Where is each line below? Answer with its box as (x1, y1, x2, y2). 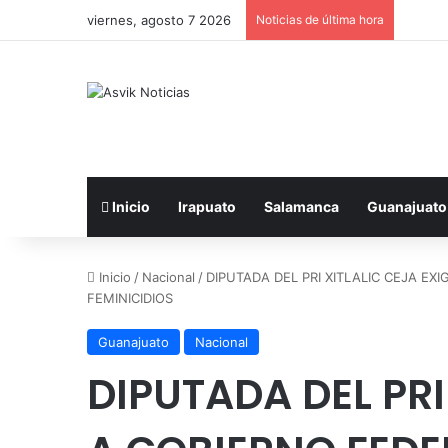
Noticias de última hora (256, 12, 384, 27)
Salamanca (264, 198, 339, 215)
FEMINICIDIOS (87, 290, 173, 306)
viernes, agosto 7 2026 (87, 12, 231, 28)
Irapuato (178, 198, 236, 215)
